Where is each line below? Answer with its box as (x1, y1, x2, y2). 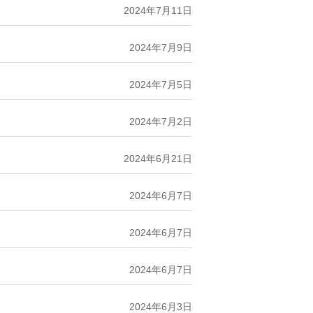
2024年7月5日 (129, 78, 192, 90)
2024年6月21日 (123, 152, 192, 164)
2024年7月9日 (129, 41, 192, 53)
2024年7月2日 (129, 115, 192, 127)
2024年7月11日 (123, 4, 192, 16)
